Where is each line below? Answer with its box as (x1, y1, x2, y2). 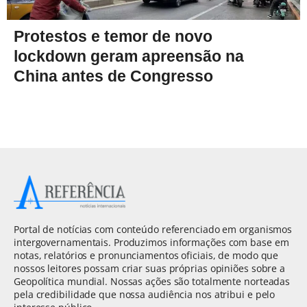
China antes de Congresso (14, 67, 213, 86)
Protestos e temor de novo (14, 27, 212, 46)
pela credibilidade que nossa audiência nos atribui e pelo (14, 287, 275, 301)
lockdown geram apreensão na (14, 47, 244, 66)
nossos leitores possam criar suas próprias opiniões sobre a (14, 261, 286, 275)
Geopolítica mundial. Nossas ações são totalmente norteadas (14, 274, 291, 288)
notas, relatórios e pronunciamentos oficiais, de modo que (14, 248, 279, 262)
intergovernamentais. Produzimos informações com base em (14, 235, 289, 249)
